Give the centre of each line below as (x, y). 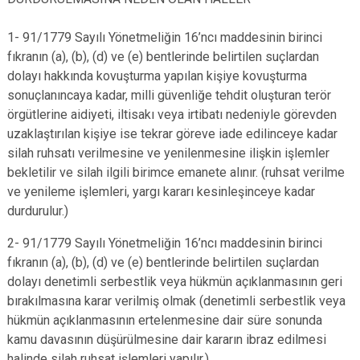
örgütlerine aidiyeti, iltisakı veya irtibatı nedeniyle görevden (172, 115)
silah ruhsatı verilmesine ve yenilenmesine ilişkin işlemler (168, 153)
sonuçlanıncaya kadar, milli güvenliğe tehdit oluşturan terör (169, 95)
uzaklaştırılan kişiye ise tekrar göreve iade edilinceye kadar (172, 134)
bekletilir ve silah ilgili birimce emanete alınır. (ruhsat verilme (176, 172)
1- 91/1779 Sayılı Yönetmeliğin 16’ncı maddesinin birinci (165, 37)
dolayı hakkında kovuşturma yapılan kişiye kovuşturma (157, 76)
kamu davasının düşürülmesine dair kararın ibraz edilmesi (167, 340)
